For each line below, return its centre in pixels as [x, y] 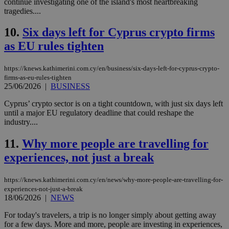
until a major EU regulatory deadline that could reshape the [99, 113]
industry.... [21, 122]
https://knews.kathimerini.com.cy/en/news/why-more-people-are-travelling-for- [113, 180]
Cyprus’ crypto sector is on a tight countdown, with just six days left [113, 104]
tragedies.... [22, 11]
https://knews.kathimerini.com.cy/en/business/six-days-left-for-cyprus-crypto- [112, 68]
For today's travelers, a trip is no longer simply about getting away [110, 215]
